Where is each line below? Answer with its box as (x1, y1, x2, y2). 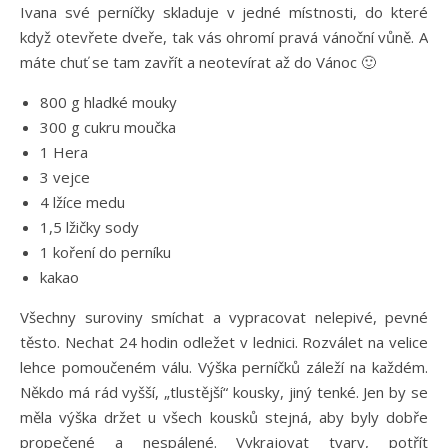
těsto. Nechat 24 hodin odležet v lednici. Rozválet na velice (20, 332, 428, 352)
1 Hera (40, 142, 88, 162)
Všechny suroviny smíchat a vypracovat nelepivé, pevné (20, 307, 428, 327)
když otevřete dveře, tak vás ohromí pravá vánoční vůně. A (20, 27, 428, 47)
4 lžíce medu (40, 192, 125, 212)
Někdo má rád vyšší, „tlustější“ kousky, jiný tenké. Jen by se (20, 382, 428, 402)
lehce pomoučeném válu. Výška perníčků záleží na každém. (20, 357, 428, 377)
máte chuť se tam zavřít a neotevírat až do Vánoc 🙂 (20, 52, 376, 72)
